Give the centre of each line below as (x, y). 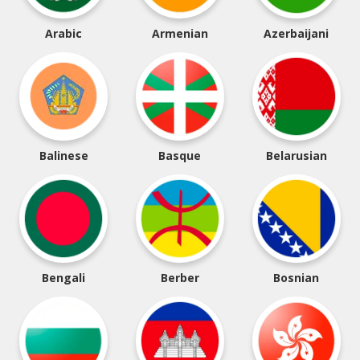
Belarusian (296, 155)
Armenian (180, 33)
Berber (180, 278)
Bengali (64, 278)
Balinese (63, 155)
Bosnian (297, 278)
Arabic (64, 33)
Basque (180, 155)
